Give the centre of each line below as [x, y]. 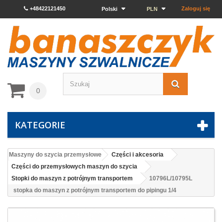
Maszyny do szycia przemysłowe [55, 155]
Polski [109, 9]
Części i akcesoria [138, 155]
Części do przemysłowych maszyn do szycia [74, 167]
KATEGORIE [40, 125]
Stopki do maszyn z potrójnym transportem [72, 179]
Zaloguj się [196, 8]
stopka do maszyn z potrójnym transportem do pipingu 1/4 [95, 191]
